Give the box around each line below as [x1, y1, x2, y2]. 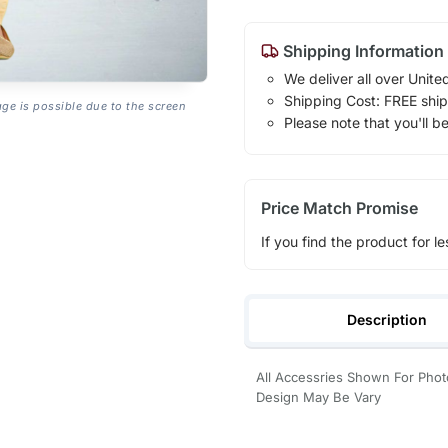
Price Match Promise [260, 198, 418, 219]
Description [347, 310, 428, 328]
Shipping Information [278, 41, 444, 62]
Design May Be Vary [255, 388, 381, 405]
